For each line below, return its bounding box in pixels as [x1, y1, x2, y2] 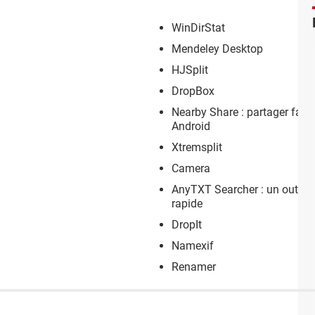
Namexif [172, 238, 214, 252]
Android [172, 119, 210, 133]
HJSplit [172, 63, 208, 77]
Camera [172, 161, 210, 175]
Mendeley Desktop [172, 41, 263, 56]
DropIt [172, 217, 202, 231]
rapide [172, 196, 202, 210]
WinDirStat [172, 20, 225, 34]
